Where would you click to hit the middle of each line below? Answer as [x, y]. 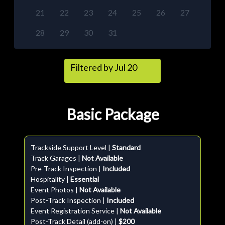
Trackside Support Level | [71, 147]
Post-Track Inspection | [69, 200]
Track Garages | [56, 158]
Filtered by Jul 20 [104, 67]
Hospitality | [50, 179]
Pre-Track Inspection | [67, 168]
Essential [85, 179]
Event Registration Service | [75, 211]
